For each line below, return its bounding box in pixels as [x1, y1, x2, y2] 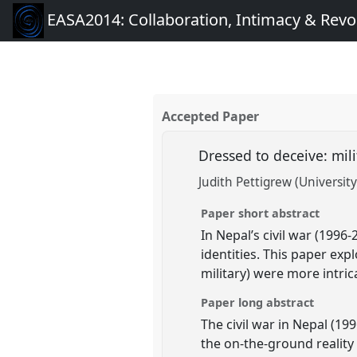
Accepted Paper [162, 108, 260, 126]
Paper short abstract [201, 205, 320, 221]
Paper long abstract [201, 294, 315, 310]
